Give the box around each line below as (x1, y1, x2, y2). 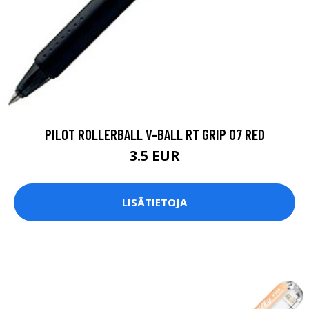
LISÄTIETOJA (122, 195, 187, 210)
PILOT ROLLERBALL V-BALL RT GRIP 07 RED (44, 125, 265, 143)
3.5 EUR (129, 146, 180, 165)
